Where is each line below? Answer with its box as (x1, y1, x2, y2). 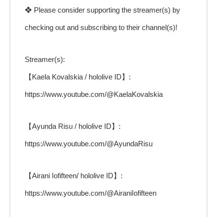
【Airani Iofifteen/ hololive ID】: (25, 171, 123, 180)
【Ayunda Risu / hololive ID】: (25, 122, 121, 130)
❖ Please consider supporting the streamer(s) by (25, 5, 180, 14)
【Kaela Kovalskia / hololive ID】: (25, 72, 131, 81)
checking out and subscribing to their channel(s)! (25, 23, 177, 31)
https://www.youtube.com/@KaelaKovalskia (25, 90, 163, 98)
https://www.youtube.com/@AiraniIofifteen (25, 188, 156, 197)
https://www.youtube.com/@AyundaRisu (25, 139, 153, 148)
